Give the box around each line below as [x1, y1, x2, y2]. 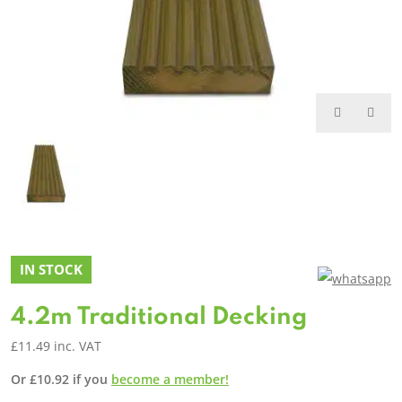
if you [69, 370, 111, 388]
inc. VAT [54, 336, 101, 354]
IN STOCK [20, 259, 83, 278]
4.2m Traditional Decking [11, 304, 307, 329]
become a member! [111, 370, 229, 388]
